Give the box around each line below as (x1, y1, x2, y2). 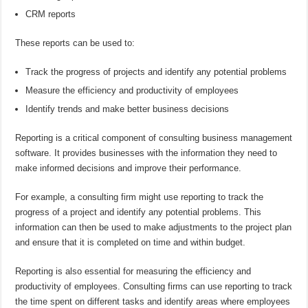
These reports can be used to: (15, 38, 135, 49)
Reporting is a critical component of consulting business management (15, 133, 293, 144)
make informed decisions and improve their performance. (15, 163, 242, 174)
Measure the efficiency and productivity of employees (25, 85, 239, 96)
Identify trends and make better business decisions (25, 104, 230, 115)
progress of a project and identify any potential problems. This (15, 207, 262, 218)
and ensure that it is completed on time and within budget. (15, 237, 246, 248)
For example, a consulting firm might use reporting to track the (15, 192, 264, 203)
